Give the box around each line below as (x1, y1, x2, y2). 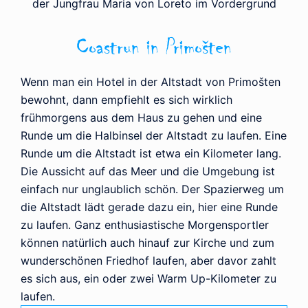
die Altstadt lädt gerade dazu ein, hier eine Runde (21, 199, 278, 214)
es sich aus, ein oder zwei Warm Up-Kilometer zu (21, 271, 276, 285)
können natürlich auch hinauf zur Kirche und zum (21, 235, 274, 250)
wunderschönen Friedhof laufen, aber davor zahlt (21, 253, 276, 267)
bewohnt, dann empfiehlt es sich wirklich (21, 92, 232, 107)
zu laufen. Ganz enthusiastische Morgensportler (21, 217, 269, 232)
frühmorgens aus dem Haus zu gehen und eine (21, 110, 262, 124)
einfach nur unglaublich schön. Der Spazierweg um (21, 181, 284, 196)
